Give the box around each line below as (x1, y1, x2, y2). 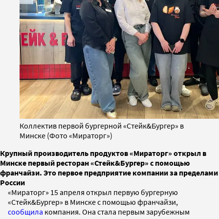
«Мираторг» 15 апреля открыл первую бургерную (8, 187, 178, 197)
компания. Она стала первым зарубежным (43, 206, 190, 217)
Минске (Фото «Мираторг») (20, 130, 112, 140)
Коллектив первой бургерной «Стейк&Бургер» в (20, 120, 184, 131)
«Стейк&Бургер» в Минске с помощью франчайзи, (8, 197, 178, 207)
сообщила (8, 206, 43, 217)
